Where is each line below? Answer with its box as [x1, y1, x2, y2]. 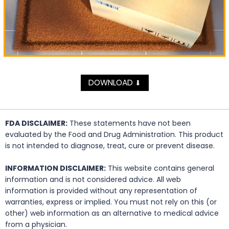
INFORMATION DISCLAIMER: [5, 163, 106, 174]
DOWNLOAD [88, 77, 135, 88]
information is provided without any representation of [5, 186, 197, 196]
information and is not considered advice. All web [5, 174, 181, 185]
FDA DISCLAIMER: [5, 118, 67, 129]
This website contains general [106, 163, 214, 174]
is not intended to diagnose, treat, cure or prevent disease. [5, 141, 215, 151]
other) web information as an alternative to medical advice [5, 208, 219, 219]
